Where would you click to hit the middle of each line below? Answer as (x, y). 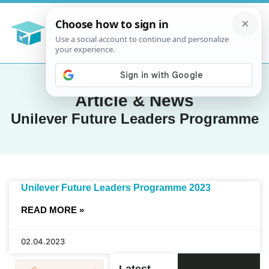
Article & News (134, 100)
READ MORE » (53, 210)
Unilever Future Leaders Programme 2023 (116, 187)
